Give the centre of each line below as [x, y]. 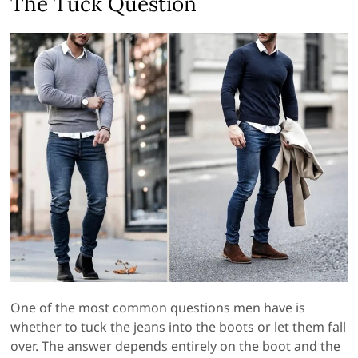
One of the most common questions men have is [158, 307]
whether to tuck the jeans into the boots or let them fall [179, 326]
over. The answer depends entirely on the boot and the [176, 346]
